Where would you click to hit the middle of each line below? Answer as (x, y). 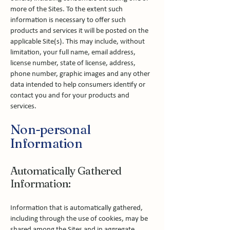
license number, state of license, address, (73, 63)
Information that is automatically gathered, (76, 208)
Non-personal (50, 129)
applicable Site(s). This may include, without (78, 42)
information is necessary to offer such (68, 20)
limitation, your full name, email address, (73, 53)
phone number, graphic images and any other (80, 74)
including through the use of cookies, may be (79, 219)
